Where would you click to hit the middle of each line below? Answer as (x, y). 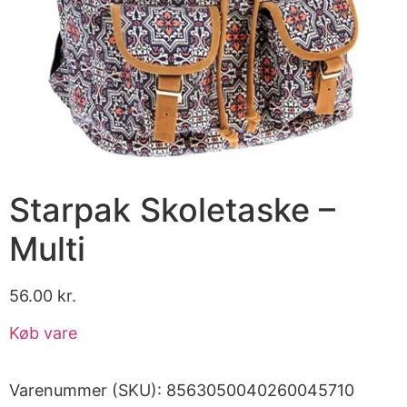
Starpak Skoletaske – (172, 209)
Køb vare (43, 333)
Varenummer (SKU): (88, 391)
